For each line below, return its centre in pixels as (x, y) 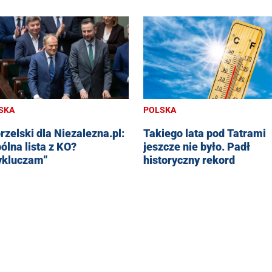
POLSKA (160, 110)
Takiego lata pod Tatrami (205, 134)
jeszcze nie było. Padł (197, 147)
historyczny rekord (189, 160)
